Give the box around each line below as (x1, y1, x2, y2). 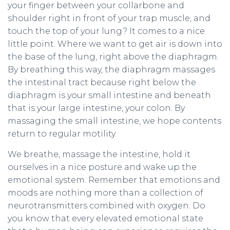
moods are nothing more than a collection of (8, 188, 203, 198)
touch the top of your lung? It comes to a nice (8, 26, 205, 36)
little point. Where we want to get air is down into (8, 39, 222, 49)
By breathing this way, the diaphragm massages (8, 65, 215, 75)
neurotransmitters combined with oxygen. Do (8, 201, 205, 211)
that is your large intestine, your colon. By (8, 103, 185, 113)
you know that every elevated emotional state (8, 214, 203, 224)
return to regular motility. (8, 129, 117, 139)
